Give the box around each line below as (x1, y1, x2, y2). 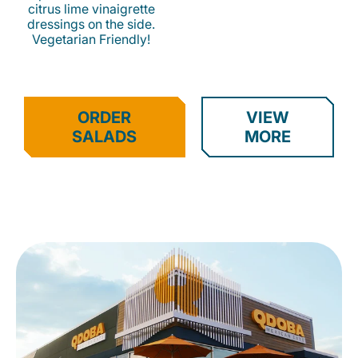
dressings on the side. (27, 16, 155, 33)
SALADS (72, 127, 137, 147)
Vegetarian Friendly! (32, 31, 150, 48)
